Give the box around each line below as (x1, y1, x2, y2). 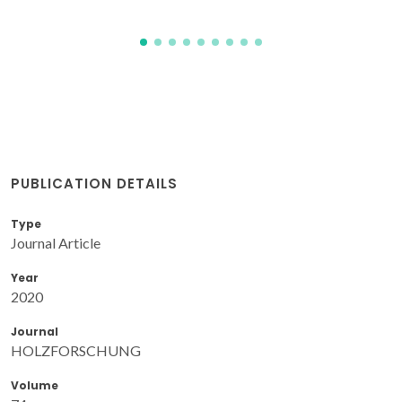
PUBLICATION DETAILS (11, 173, 178, 193)
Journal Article (11, 233, 100, 251)
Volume (11, 377, 58, 393)
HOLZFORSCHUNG (11, 341, 141, 359)
